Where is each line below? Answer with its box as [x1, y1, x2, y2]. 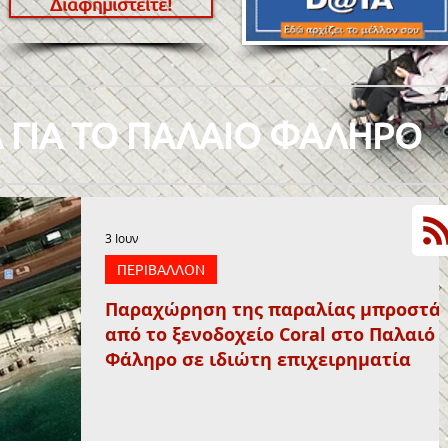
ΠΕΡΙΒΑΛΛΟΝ [117, 260, 205, 278]
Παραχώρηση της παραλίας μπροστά [105, 297, 441, 322]
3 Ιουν [105, 230, 139, 246]
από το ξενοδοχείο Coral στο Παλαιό [105, 322, 435, 347]
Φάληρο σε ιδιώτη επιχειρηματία [105, 347, 411, 372]
